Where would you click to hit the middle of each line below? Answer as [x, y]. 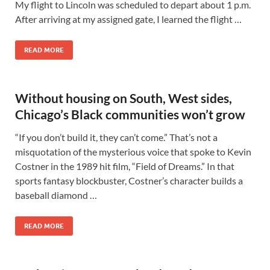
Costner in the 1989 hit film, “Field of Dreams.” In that [125, 166]
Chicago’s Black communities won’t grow [130, 114]
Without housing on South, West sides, [124, 98]
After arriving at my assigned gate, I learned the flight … [128, 19]
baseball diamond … [56, 195]
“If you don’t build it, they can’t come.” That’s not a [116, 137]
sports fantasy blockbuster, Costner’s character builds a [129, 181]
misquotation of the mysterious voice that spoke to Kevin [133, 152]
